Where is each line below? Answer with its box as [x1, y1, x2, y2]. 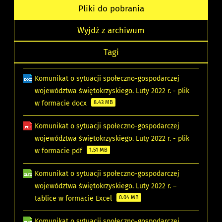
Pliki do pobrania [78, 3, 144, 14]
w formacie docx [35, 99, 89, 108]
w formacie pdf [35, 147, 85, 156]
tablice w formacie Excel [35, 194, 114, 203]
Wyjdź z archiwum [77, 25, 145, 36]
